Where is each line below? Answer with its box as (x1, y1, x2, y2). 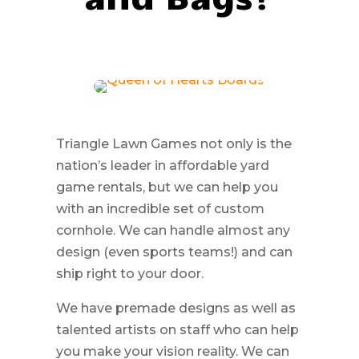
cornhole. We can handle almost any (55, 222, 290, 238)
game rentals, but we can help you (55, 179, 278, 195)
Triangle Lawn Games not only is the (55, 135, 292, 151)
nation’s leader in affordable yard (55, 157, 269, 173)
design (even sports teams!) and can (55, 244, 292, 260)
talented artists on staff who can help (55, 321, 299, 337)
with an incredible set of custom (55, 200, 264, 216)
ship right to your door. (55, 265, 204, 281)
